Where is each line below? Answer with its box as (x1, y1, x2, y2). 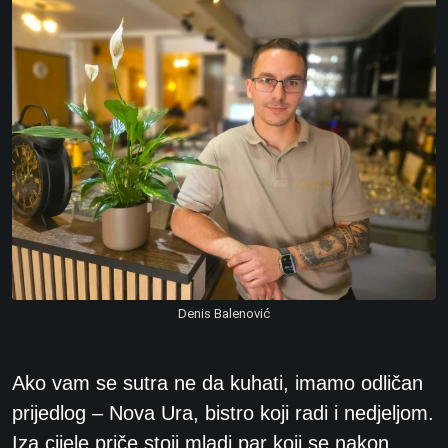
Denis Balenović (178, 306, 270, 321)
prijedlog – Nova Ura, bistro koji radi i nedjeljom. (12, 402, 434, 424)
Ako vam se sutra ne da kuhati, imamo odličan (12, 372, 423, 394)
